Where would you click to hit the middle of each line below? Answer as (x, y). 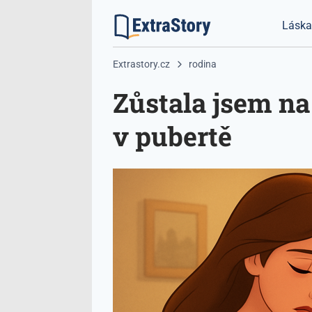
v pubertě (172, 136)
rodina (203, 64)
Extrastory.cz (141, 64)
